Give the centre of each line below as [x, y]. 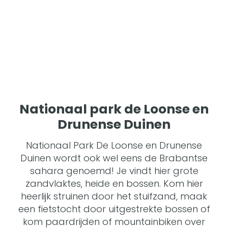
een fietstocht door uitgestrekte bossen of [114, 209]
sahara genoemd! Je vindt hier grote [114, 171]
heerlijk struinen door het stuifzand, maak [114, 196]
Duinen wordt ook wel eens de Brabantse [114, 158]
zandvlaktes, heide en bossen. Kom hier [114, 183]
